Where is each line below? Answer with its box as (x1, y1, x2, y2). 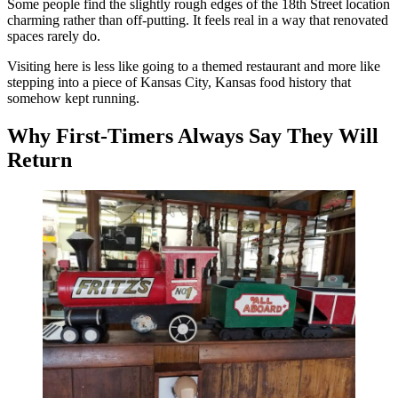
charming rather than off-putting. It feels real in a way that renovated (7, 12, 388, 28)
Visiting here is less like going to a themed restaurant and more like (7, 59, 380, 75)
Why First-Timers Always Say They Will (7, 123, 378, 147)
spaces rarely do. (7, 28, 100, 44)
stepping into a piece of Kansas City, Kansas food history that (7, 75, 351, 91)
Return (7, 147, 72, 171)
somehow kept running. (7, 91, 139, 107)
